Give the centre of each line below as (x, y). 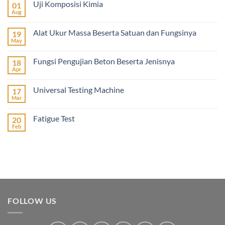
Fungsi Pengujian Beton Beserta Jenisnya (104, 61)
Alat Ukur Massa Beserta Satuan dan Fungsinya (115, 32)
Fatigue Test (54, 118)
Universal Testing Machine (79, 89)
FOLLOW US (32, 200)
